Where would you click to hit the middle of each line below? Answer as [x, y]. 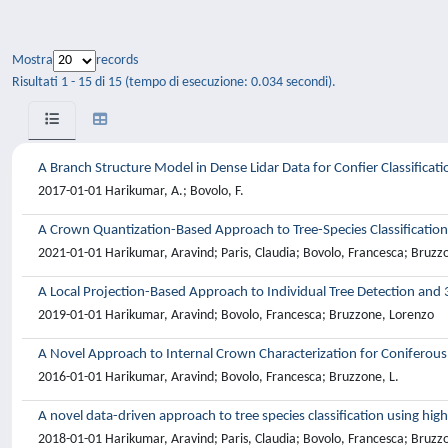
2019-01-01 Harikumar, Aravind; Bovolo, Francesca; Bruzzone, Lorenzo [236, 315]
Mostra [32, 60]
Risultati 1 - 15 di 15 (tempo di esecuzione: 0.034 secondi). [174, 82]
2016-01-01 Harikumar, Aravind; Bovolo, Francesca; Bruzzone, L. [218, 377]
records [117, 60]
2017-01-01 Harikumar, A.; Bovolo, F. [141, 191]
